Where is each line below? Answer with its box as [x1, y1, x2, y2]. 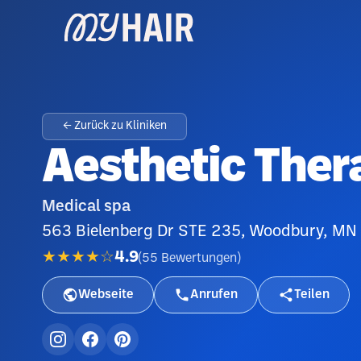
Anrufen [190, 288, 238, 301]
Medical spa [42, 200, 131, 214]
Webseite [78, 288, 134, 301]
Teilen [294, 288, 330, 301]
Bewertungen [161, 251, 237, 264]
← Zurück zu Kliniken [62, 121, 167, 131]
